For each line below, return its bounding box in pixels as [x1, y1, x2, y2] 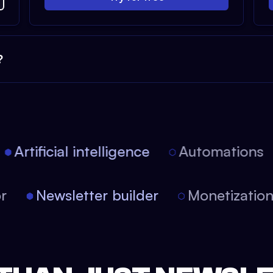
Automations [169, 142, 254, 160]
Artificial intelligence [4, 142, 140, 160]
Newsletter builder [48, 186, 171, 204]
